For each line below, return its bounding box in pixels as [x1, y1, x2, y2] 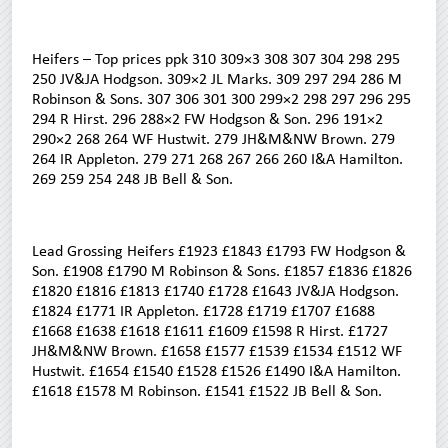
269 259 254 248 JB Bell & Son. [32, 167, 233, 189]
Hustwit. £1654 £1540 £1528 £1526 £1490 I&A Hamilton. [32, 359, 401, 381]
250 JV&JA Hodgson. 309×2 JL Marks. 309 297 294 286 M [32, 67, 402, 89]
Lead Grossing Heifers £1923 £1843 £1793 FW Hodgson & [32, 239, 406, 261]
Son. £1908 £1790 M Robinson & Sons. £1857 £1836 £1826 [32, 259, 412, 281]
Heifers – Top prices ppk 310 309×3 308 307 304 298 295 [32, 47, 400, 69]
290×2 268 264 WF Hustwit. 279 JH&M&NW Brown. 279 [32, 127, 395, 149]
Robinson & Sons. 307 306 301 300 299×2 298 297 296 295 [32, 87, 411, 109]
